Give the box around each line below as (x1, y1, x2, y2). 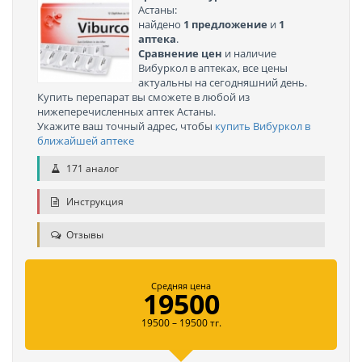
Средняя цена (151, 280, 211, 292)
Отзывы (64, 228, 103, 242)
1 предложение (183, 17, 267, 32)
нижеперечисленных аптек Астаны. (37, 104, 216, 119)
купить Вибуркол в (215, 119, 310, 133)
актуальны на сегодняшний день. (138, 75, 307, 90)
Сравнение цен (138, 46, 222, 61)
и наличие (222, 46, 276, 61)
